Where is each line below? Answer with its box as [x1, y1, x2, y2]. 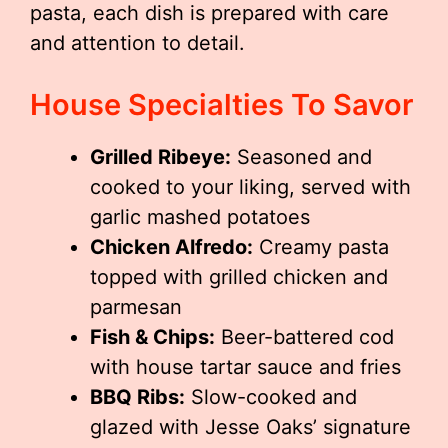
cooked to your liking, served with [90, 175, 411, 199]
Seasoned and [231, 145, 372, 169]
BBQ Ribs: [90, 385, 185, 409]
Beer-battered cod [215, 325, 394, 349]
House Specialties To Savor [30, 87, 414, 122]
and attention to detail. [30, 31, 245, 55]
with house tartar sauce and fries [90, 355, 401, 379]
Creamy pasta [253, 235, 389, 259]
